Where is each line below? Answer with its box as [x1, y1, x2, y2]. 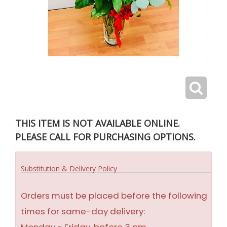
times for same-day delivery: [21, 205, 145, 218]
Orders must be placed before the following [21, 190, 207, 202]
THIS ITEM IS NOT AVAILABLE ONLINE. [15, 117, 180, 130]
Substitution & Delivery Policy [21, 164, 117, 174]
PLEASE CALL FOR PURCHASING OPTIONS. [15, 131, 196, 143]
